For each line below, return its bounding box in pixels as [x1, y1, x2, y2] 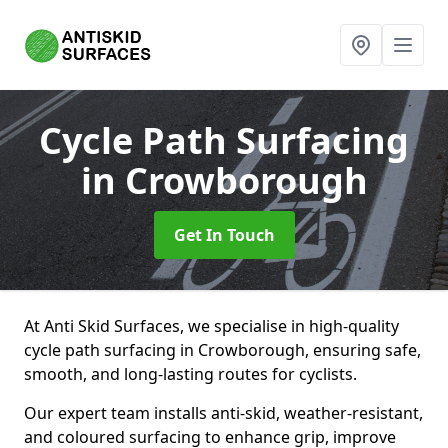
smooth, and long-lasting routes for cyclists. [24, 363, 357, 385]
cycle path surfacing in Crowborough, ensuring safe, [24, 339, 421, 361]
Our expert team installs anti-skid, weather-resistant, [24, 402, 423, 424]
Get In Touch [173, 224, 275, 246]
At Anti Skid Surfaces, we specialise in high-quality [24, 315, 399, 337]
